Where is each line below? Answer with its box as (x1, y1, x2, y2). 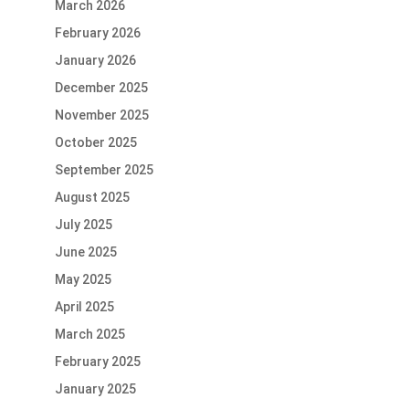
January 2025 (54, 382, 136, 397)
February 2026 (54, 26, 141, 41)
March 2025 (54, 327, 125, 342)
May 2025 (54, 272, 111, 288)
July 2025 (54, 217, 112, 233)
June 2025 (54, 245, 117, 260)
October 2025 (54, 135, 137, 151)
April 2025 (54, 299, 114, 315)
